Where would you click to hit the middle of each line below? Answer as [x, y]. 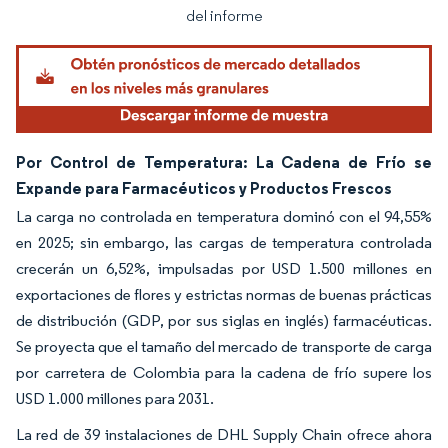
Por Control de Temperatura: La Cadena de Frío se [224, 161]
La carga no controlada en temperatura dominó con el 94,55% [224, 216]
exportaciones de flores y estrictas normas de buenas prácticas [224, 294]
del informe [224, 16]
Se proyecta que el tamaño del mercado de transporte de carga [224, 346]
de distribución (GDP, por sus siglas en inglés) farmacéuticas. [224, 320]
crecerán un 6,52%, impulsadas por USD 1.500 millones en [224, 268]
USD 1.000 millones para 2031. [116, 398]
